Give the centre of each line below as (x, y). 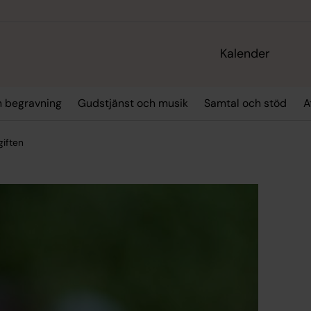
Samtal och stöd (246, 103)
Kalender (245, 54)
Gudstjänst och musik (133, 103)
